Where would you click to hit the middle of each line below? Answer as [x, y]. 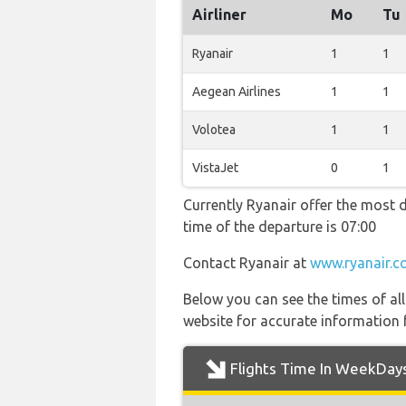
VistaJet [215, 168]
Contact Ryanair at [246, 263]
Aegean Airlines [237, 92]
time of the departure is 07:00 [280, 227]
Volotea [214, 130]
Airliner [219, 14]
